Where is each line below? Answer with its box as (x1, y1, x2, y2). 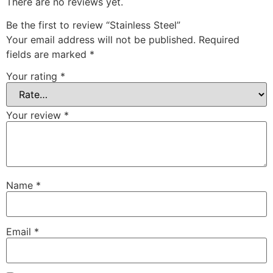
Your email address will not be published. (6, 34, 196, 46)
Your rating (6, 69, 60, 82)
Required (199, 34, 239, 46)
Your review (6, 108, 64, 121)
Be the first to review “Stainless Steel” (6, 19, 180, 32)
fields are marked (6, 48, 90, 61)
